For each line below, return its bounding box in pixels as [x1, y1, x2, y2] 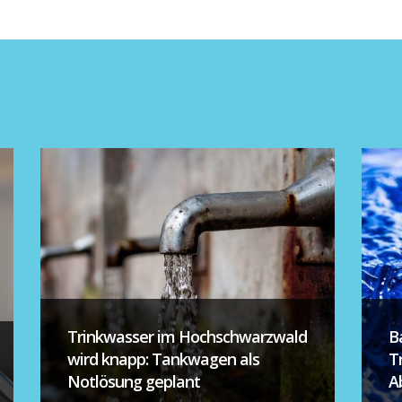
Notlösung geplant [66, 371, 200, 393]
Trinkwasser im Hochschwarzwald [66, 326, 307, 348]
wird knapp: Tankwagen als [66, 348, 259, 371]
